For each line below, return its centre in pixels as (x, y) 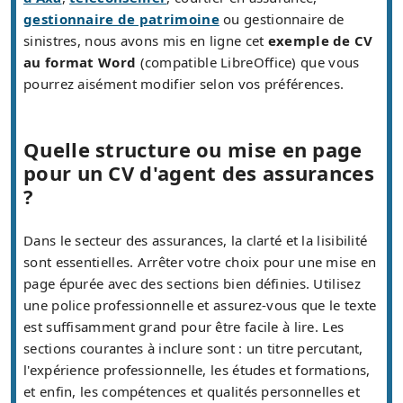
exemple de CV (320, 41)
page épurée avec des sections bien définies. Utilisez (192, 284)
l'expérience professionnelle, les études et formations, (197, 370)
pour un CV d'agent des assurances (199, 173)
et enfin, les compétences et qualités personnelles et (192, 392)
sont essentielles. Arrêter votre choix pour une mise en (200, 262)
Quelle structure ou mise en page (193, 150)
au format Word (80, 63)
